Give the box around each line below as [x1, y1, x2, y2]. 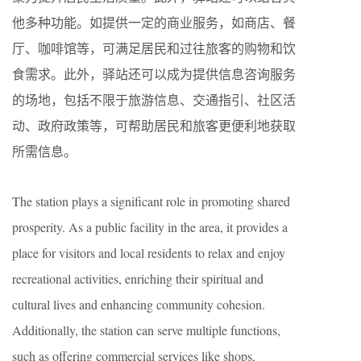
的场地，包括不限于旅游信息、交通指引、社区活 [12, 90, 296, 108]
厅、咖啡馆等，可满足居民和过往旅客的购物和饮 [12, 39, 296, 56]
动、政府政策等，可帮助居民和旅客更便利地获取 [12, 116, 296, 134]
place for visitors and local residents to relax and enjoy [12, 243, 285, 261]
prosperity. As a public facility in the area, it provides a [12, 218, 288, 235]
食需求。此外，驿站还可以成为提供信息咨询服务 [12, 64, 296, 82]
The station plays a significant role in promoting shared [12, 192, 290, 210]
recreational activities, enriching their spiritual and [12, 269, 263, 287]
